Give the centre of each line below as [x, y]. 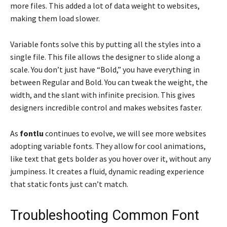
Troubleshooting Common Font [105, 216]
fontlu [32, 134]
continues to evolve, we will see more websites [125, 134]
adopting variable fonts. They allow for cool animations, [108, 146]
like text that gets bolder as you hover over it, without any [110, 159]
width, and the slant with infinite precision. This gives [103, 95]
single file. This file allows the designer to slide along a [105, 57]
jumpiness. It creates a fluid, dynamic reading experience [107, 172]
